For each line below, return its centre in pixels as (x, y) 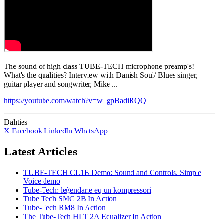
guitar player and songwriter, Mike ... (61, 84)
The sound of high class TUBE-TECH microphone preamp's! (99, 66)
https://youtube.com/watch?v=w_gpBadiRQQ (75, 100)
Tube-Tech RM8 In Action (65, 207)
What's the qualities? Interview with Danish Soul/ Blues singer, (101, 75)
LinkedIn (58, 131)
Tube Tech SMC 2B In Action (70, 198)
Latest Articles (41, 151)
